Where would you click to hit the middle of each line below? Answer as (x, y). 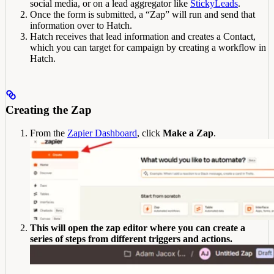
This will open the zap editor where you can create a (138, 228)
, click (150, 133)
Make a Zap (188, 133)
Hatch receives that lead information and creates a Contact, (143, 36)
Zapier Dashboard (102, 133)
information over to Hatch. (81, 25)
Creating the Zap (49, 109)
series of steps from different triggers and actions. (131, 239)
